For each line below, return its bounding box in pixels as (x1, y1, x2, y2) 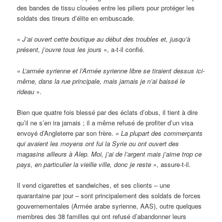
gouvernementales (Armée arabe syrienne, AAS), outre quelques (17, 201, 202, 211)
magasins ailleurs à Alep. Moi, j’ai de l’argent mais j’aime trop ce (17, 149, 202, 159)
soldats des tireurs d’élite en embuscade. (17, 13, 135, 23)
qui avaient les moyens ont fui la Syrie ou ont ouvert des (17, 138, 179, 148)
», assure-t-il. (151, 159, 191, 169)
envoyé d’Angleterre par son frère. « (17, 128, 121, 138)
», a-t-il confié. (102, 45, 145, 55)
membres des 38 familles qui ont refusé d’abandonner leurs (17, 211, 187, 221)
